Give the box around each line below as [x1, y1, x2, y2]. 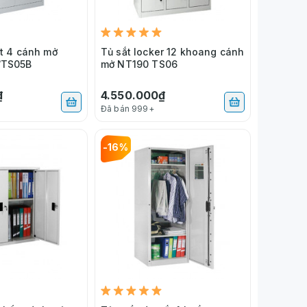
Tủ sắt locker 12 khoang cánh [101, 45, 245, 58]
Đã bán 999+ [101, 103, 154, 114]
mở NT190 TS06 [101, 58, 177, 70]
